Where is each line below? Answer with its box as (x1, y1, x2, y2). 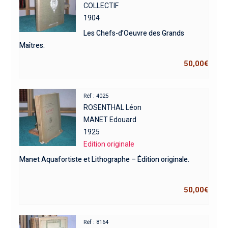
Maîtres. (19, 40, 45, 51)
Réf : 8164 (83, 218, 109, 225)
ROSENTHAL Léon (83, 103, 142, 111)
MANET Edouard (83, 115, 137, 124)
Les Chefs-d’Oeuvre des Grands (83, 27, 185, 39)
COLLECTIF (83, 1, 119, 10)
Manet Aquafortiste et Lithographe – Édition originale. (19, 154, 189, 165)
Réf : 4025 (83, 92, 109, 99)
